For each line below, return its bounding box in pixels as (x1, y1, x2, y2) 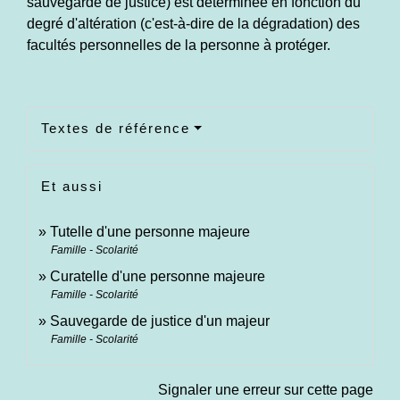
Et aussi (41, 179, 103, 195)
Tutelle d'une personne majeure (50, 224, 250, 240)
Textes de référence (41, 121, 190, 137)
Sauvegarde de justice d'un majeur (50, 313, 270, 329)
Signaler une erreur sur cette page (158, 382, 373, 398)
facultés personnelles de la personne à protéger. (27, 37, 330, 54)
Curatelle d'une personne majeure (50, 269, 265, 285)
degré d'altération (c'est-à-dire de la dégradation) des (27, 16, 360, 32)
